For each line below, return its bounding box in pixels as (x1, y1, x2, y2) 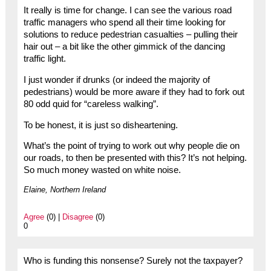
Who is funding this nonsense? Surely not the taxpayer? (23, 256, 243, 266)
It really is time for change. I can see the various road (23, 5, 232, 16)
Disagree (62, 212, 93, 222)
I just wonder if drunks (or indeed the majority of (23, 74, 210, 85)
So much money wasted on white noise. (23, 165, 181, 175)
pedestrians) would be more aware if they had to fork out (23, 87, 244, 97)
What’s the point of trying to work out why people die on (23, 141, 240, 151)
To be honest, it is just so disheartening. (23, 120, 178, 130)
